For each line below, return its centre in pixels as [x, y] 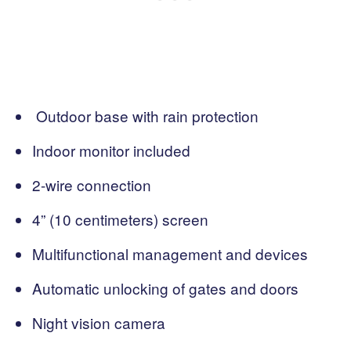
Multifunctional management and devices [170, 254]
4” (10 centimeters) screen [120, 219]
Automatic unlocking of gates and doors [165, 288]
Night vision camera [99, 323]
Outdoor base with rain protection [145, 116]
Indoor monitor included [111, 150]
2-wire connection [92, 185]
